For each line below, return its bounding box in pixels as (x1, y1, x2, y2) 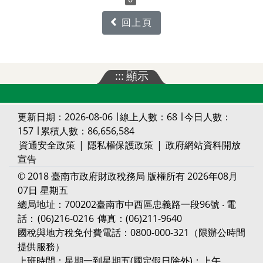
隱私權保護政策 (87, 138, 153, 151)
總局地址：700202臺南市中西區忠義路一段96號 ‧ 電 (18, 197, 236, 211)
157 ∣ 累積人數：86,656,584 (18, 124, 134, 137)
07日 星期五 (18, 183, 68, 197)
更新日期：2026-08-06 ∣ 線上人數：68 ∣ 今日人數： (18, 110, 231, 123)
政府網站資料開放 (166, 138, 241, 151)
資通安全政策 (19, 138, 75, 151)
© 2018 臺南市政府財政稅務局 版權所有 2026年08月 (18, 169, 238, 183)
